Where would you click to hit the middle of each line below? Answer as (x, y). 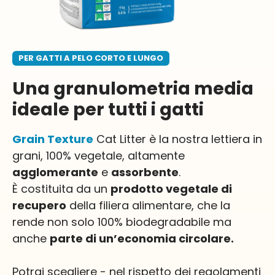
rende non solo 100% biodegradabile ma (122, 222)
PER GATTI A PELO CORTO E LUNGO (91, 58)
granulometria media (153, 89)
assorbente (145, 172)
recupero (39, 206)
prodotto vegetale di (171, 189)
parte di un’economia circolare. (142, 239)
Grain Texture (53, 139)
